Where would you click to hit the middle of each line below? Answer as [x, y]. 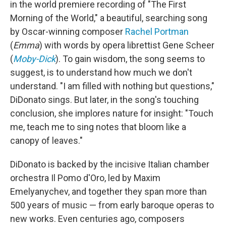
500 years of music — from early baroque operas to [112, 205]
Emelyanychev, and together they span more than [108, 191]
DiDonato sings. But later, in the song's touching [104, 100]
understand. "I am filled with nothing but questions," [112, 86]
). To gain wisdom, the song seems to [130, 59]
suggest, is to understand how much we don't [101, 72]
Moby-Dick [34, 59]
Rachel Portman [157, 32]
